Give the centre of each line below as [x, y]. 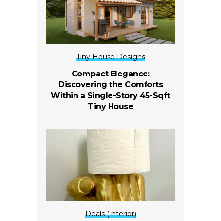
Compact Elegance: [110, 74]
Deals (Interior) [110, 213]
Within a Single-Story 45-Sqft [110, 95]
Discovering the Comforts [110, 84]
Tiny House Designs [110, 56]
